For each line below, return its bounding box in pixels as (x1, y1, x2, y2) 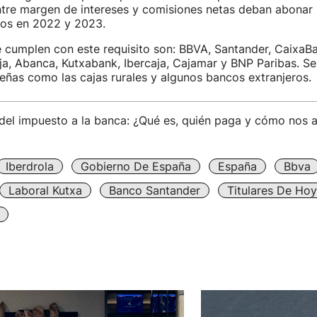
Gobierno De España (80, 159, 191, 174)
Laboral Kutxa (8, 183, 82, 198)
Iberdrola (5, 159, 54, 174)
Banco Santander (108, 183, 200, 198)
